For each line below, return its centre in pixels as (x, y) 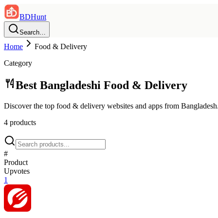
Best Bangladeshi (60, 85)
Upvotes (17, 171)
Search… (33, 32)
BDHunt (33, 17)
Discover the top (30, 106)
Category (18, 63)
